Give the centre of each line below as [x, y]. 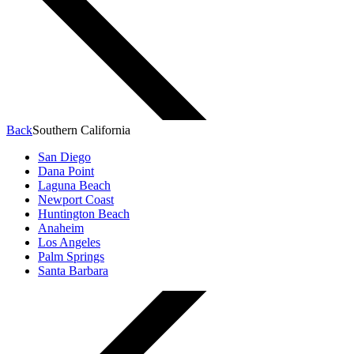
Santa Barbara [73, 271]
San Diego [64, 157]
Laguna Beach [74, 186]
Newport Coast [76, 200]
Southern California [81, 130]
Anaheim [61, 228]
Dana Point [66, 171]
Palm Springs [71, 257]
